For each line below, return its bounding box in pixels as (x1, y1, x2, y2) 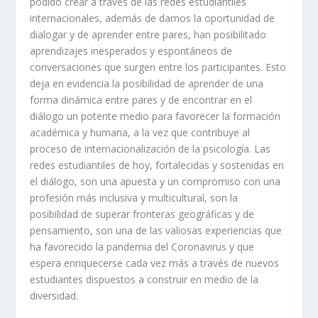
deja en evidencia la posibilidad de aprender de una (30, 76, 264, 90)
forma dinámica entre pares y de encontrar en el (30, 92, 253, 106)
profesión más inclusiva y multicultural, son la (30, 190, 238, 204)
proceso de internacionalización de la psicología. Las (30, 141, 271, 155)
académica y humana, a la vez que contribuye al (30, 125, 251, 139)
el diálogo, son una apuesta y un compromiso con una (30, 174, 281, 188)
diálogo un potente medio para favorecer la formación (30, 109, 281, 123)
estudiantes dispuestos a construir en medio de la (30, 272, 259, 286)
